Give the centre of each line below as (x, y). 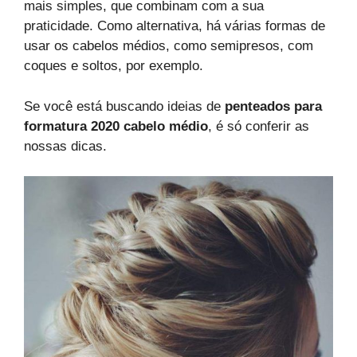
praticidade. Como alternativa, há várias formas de (175, 26)
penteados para (273, 106)
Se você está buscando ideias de (124, 106)
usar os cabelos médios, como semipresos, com (169, 46)
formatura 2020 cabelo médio (116, 126)
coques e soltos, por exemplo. (114, 66)
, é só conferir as (259, 126)
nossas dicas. (65, 146)
